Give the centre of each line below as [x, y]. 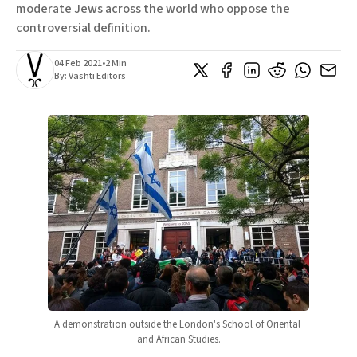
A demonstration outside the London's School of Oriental [177, 325]
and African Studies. [178, 340]
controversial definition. [83, 28]
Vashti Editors [97, 76]
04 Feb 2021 [78, 64]
